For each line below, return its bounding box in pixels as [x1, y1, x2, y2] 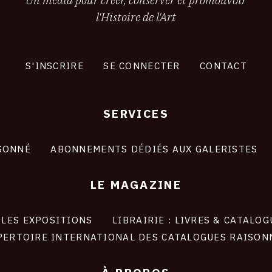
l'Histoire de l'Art [96, 8, 176, 24]
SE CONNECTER [103, 59, 180, 72]
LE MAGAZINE [90, 176, 182, 192]
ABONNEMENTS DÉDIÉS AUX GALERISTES [50, 142, 258, 155]
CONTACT [199, 59, 247, 72]
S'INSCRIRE [25, 59, 84, 72]
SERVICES [103, 105, 169, 121]
